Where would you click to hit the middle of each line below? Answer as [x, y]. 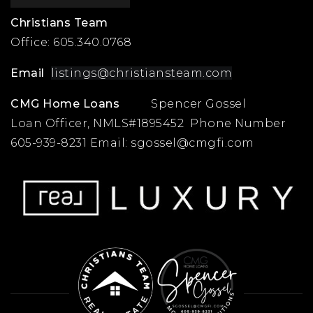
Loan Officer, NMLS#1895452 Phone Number [148, 124]
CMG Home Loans [67, 104]
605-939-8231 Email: [71, 143]
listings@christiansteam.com [141, 73]
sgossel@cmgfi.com [192, 143]
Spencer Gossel [184, 104]
